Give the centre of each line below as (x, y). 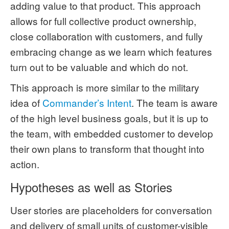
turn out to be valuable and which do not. (99, 67)
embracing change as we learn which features (111, 51)
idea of (26, 102)
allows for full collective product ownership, (103, 21)
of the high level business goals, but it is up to (109, 118)
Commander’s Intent (87, 102)
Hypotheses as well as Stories (91, 187)
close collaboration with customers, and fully (107, 36)
